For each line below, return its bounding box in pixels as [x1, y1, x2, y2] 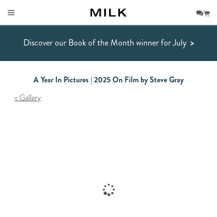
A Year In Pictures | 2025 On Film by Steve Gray [33, 74, 184, 85]
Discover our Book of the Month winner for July [23, 36, 188, 49]
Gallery [19, 92, 41, 103]
